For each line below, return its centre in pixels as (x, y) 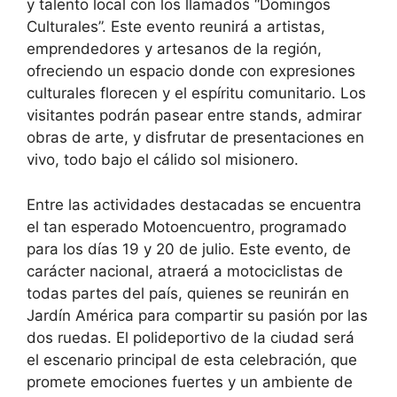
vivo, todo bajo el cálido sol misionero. (163, 160)
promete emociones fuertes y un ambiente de (190, 381)
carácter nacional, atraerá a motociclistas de (185, 271)
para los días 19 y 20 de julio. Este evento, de (189, 249)
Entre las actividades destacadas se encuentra (194, 204)
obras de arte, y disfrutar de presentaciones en (195, 138)
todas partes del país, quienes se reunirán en (188, 293)
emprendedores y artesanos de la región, (174, 49)
